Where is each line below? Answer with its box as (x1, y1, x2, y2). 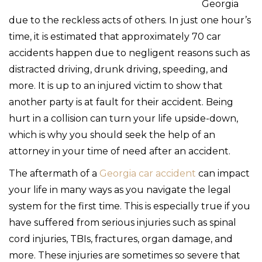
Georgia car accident (99, 167, 196, 179)
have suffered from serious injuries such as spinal (9, 216, 236, 228)
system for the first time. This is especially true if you (9, 200, 250, 212)
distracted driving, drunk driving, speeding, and (9, 63, 228, 75)
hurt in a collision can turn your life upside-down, (9, 112, 238, 124)
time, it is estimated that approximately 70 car (9, 30, 221, 42)
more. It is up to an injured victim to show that (9, 80, 223, 91)
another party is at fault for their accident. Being (9, 96, 233, 108)
